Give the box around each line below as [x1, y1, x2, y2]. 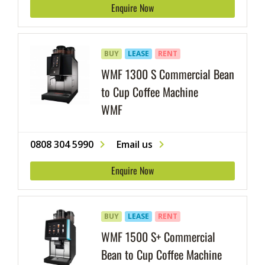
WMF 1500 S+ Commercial [101, 228, 215, 245]
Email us [117, 138, 153, 151]
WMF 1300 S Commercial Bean [101, 65, 234, 83]
